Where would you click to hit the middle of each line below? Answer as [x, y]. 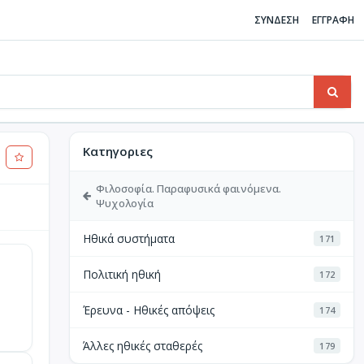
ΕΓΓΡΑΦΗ [333, 20]
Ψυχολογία [125, 203]
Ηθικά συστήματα [129, 238]
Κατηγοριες [118, 151]
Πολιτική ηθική [122, 274]
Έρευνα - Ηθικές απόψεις [149, 310]
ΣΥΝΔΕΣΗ [277, 20]
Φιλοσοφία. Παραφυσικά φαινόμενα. [189, 188]
